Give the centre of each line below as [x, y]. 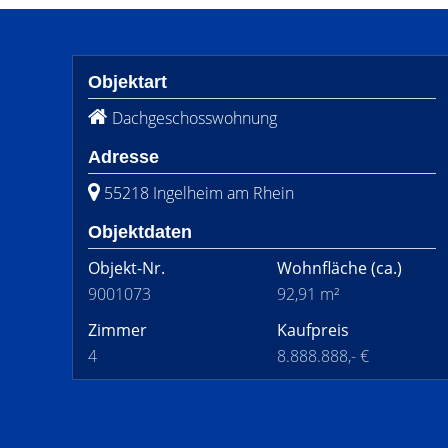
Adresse [123, 157]
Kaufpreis [313, 330]
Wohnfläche [322, 268]
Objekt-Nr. [126, 268]
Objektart [127, 82]
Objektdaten [140, 232]
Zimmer [117, 330]
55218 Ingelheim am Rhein [199, 193]
